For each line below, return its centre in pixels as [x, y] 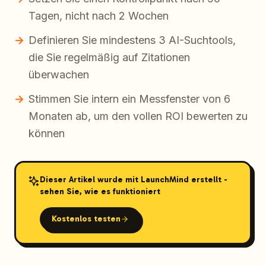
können [47, 133]
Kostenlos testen [86, 219]
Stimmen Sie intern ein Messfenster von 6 [129, 99]
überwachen [59, 74]
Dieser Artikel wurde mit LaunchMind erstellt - [133, 180]
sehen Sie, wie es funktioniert [100, 192]
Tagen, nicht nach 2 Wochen [99, 15]
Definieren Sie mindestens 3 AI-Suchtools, [132, 40]
